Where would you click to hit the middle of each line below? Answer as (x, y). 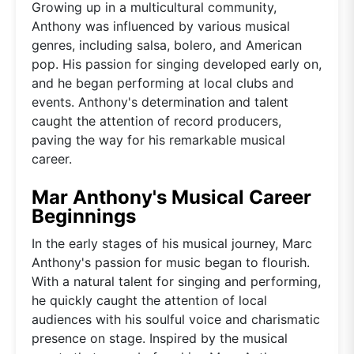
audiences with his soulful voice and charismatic (176, 319)
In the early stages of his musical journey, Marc (172, 243)
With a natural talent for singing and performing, (176, 281)
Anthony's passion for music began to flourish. (171, 262)
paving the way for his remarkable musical (158, 139)
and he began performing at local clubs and (163, 83)
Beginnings (84, 216)
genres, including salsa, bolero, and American (167, 45)
